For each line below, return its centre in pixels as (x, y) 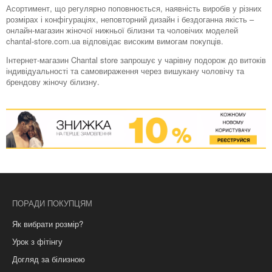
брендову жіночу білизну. (53, 81)
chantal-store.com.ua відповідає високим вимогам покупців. (115, 41)
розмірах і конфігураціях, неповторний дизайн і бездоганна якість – (130, 19)
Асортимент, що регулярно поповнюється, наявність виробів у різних (134, 8)
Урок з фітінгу (37, 241)
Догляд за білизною (49, 259)
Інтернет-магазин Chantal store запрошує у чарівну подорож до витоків (136, 59)
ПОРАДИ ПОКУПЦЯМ (52, 203)
